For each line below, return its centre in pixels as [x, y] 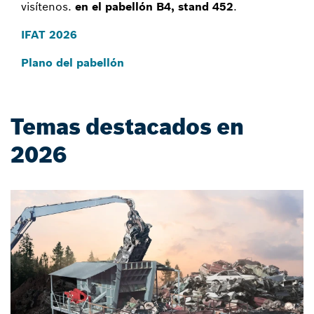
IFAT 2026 [49, 34]
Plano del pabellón [73, 62]
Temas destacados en [127, 127]
